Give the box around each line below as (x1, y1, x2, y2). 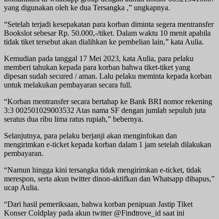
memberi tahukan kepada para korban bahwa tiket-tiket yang (4, 63, 190, 71)
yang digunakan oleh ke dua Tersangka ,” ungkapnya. (4, 3, 170, 12)
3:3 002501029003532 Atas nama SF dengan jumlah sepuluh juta (4, 106, 206, 114)
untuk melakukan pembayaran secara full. (4, 80, 132, 89)
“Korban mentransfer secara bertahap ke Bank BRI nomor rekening (4, 97, 212, 106)
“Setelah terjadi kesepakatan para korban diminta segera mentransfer (4, 20, 214, 28)
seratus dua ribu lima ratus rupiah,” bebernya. (4, 114, 143, 123)
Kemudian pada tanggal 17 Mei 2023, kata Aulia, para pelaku (4, 54, 194, 63)
